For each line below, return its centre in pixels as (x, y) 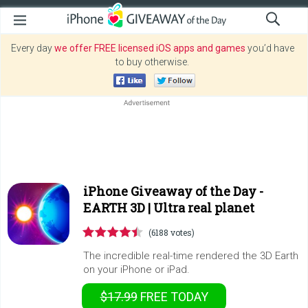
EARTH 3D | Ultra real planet (169, 208)
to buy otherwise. (152, 62)
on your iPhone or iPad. (136, 269)
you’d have (269, 48)
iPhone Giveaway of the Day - (173, 191)
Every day (32, 48)
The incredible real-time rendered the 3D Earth (191, 256)
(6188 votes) (172, 232)
